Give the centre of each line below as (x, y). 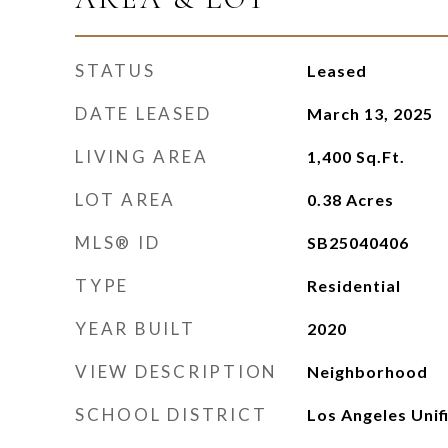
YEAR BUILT (135, 328)
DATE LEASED (143, 113)
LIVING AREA (142, 156)
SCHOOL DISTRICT (171, 414)
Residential (353, 285)
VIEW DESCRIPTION (176, 371)
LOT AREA (125, 199)
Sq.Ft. (380, 156)
